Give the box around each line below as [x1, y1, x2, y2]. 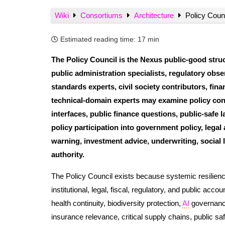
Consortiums [80, 11, 125, 20]
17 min [138, 36, 159, 44]
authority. [51, 150, 84, 159]
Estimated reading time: [60, 36, 136, 44]
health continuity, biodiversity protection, [51, 198, 182, 207]
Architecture [134, 11, 176, 20]
